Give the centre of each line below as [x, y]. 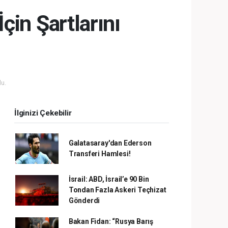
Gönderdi [84, 201]
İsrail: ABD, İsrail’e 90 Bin [109, 179]
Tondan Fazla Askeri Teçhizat [117, 190]
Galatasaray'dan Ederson [110, 143]
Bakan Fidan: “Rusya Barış [111, 222]
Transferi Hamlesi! [99, 154]
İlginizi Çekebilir [43, 113]
